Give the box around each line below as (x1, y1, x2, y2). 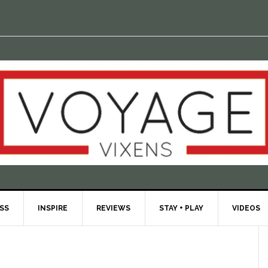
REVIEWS (96, 204, 130, 212)
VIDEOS (232, 204, 260, 212)
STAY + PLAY (159, 204, 203, 212)
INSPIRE (38, 204, 68, 212)
